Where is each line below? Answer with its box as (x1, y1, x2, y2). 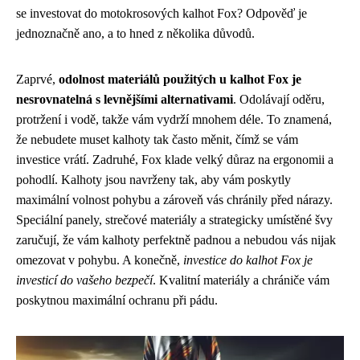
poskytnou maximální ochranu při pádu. (16, 293, 218, 308)
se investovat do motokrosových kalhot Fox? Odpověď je (16, 6, 307, 21)
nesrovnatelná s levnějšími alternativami (16, 92, 233, 107)
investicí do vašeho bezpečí (16, 273, 153, 288)
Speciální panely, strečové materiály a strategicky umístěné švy (16, 213, 333, 227)
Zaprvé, (16, 72, 59, 87)
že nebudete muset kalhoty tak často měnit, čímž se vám (16, 133, 298, 147)
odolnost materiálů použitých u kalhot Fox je (59, 72, 301, 87)
